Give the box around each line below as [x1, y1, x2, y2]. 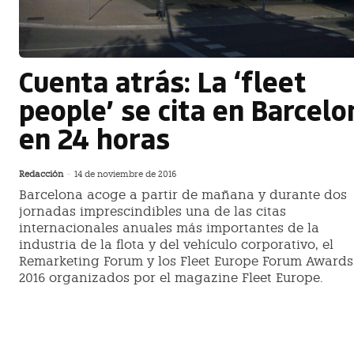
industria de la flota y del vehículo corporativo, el [19, 237, 333, 253]
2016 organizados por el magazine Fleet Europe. [19, 270, 323, 286]
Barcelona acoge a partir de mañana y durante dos [19, 187, 347, 203]
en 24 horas [19, 119, 170, 157]
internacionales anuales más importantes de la [19, 220, 319, 236]
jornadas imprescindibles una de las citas [19, 204, 286, 220]
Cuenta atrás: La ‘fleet [19, 62, 307, 100]
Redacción [19, 169, 63, 180]
